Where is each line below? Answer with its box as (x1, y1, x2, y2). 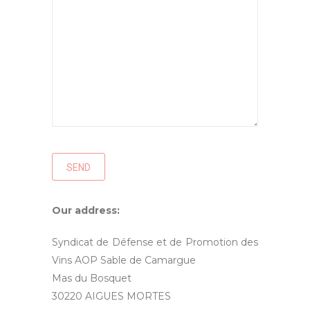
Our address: (51, 204, 120, 217)
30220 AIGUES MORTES (51, 290, 171, 302)
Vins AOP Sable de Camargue (51, 254, 196, 266)
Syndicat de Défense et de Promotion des (51, 236, 259, 248)
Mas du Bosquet (51, 272, 131, 284)
